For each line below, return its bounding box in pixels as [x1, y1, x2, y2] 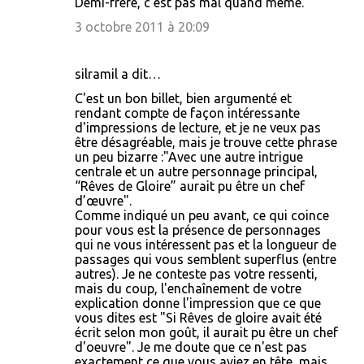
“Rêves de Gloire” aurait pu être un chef [75, 179, 305, 193]
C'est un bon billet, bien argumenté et [75, 91, 292, 106]
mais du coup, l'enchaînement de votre [75, 281, 301, 296]
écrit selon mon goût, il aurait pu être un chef [75, 325, 338, 340]
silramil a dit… [75, 67, 161, 81]
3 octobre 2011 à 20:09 [75, 19, 210, 34]
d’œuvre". [75, 193, 132, 208]
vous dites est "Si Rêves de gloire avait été [75, 310, 322, 325]
